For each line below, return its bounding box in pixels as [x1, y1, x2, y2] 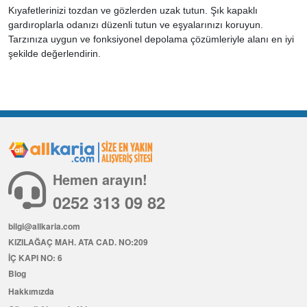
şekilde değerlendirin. [8, 47, 101, 59]
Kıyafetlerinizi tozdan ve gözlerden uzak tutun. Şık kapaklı [8, 4, 258, 16]
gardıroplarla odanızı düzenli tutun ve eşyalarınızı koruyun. [8, 19, 263, 30]
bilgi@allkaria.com [8, 220, 80, 233]
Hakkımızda [8, 285, 54, 298]
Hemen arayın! [53, 169, 147, 190]
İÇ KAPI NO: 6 [8, 251, 62, 265]
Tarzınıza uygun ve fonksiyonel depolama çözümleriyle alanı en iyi [8, 33, 294, 45]
